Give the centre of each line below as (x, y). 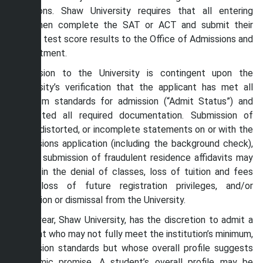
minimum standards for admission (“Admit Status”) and (133, 101)
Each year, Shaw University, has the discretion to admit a (133, 220)
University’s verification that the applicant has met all (133, 87)
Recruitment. (40, 53)
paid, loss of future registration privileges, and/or (133, 186)
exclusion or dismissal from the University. (100, 200)
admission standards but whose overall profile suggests (133, 248)
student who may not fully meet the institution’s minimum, (133, 234)
